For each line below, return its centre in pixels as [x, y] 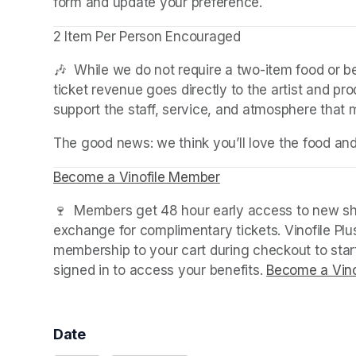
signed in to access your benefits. [160, 270]
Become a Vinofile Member [137, 177]
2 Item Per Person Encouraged [147, 36]
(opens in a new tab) [283, 177]
